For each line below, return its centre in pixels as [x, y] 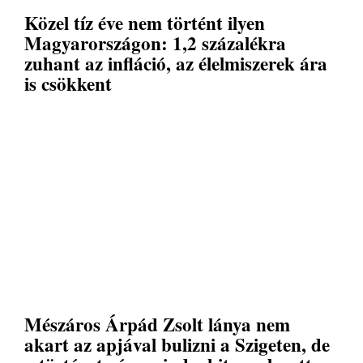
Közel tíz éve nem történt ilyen [145, 22]
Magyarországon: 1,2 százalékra [155, 43]
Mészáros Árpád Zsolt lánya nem [157, 324]
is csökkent [68, 83]
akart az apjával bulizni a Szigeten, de [177, 344]
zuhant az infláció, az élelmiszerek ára [176, 63]
